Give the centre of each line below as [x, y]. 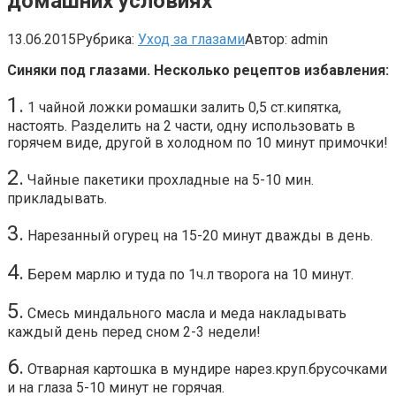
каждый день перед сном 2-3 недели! [134, 331]
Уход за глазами [191, 39]
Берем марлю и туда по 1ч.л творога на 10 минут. [189, 274]
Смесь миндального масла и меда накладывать [185, 313]
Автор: [266, 39]
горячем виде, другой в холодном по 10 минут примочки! [198, 142]
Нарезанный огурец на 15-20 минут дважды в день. [198, 235]
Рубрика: [105, 39]
